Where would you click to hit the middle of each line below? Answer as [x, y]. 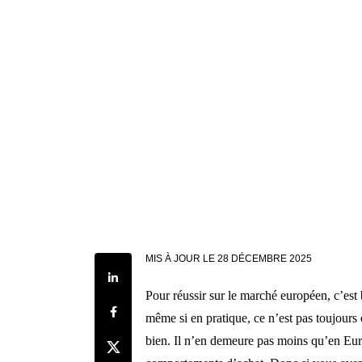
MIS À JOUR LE [181, 259]
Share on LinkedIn [144, 275]
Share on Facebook [145, 309]
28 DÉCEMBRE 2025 [265, 259]
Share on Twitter [139, 343]
